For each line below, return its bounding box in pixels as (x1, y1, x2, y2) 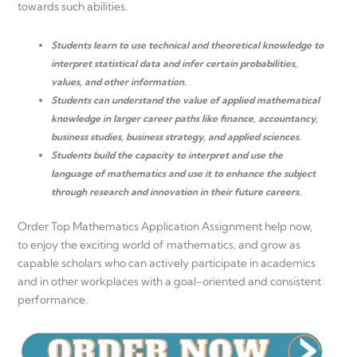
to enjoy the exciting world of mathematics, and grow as (18, 237, 300, 252)
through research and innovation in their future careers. (51, 185, 301, 198)
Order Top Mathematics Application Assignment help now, (18, 218, 312, 233)
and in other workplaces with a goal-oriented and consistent (18, 273, 321, 288)
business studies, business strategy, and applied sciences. (51, 130, 301, 143)
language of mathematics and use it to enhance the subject (51, 167, 316, 179)
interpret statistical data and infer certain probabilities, (51, 57, 297, 69)
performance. (18, 292, 88, 307)
